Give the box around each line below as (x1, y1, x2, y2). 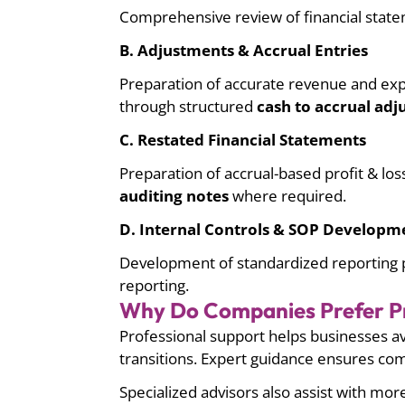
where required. (229, 185, 346, 207)
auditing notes (119, 185, 229, 207)
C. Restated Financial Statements (119, 129, 366, 151)
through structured (119, 96, 257, 118)
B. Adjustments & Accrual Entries (119, 40, 368, 61)
